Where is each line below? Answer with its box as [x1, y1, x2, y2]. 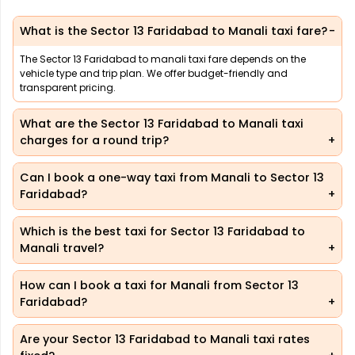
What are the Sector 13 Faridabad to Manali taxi [20, 116, 303, 132]
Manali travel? [20, 240, 104, 257]
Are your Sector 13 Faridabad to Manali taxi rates [20, 331, 310, 348]
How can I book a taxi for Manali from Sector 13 [20, 277, 299, 294]
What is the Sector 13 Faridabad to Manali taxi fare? [20, 23, 327, 40]
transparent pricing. [20, 81, 116, 95]
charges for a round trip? [20, 132, 169, 149]
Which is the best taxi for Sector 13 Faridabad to [20, 223, 305, 240]
